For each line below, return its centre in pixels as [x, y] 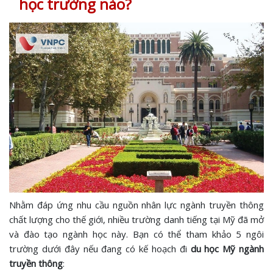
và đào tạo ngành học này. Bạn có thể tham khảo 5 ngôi [136, 234]
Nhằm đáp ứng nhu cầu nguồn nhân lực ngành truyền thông [136, 204]
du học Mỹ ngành [227, 248]
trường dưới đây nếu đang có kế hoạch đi [100, 248]
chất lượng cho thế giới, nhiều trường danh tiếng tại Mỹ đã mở [136, 219]
